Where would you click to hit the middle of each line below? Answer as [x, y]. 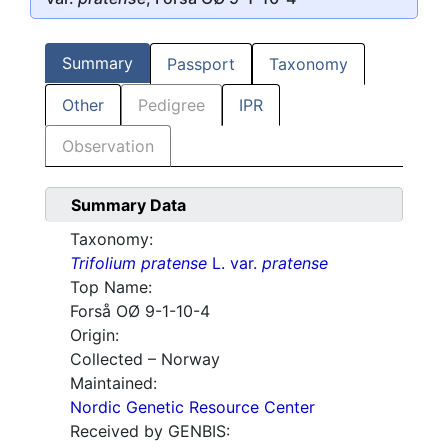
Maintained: [113, 383]
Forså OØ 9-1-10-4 [140, 311]
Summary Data [128, 205]
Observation [108, 146]
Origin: [94, 335]
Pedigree [171, 105]
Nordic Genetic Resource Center [192, 407]
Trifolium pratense [138, 263]
